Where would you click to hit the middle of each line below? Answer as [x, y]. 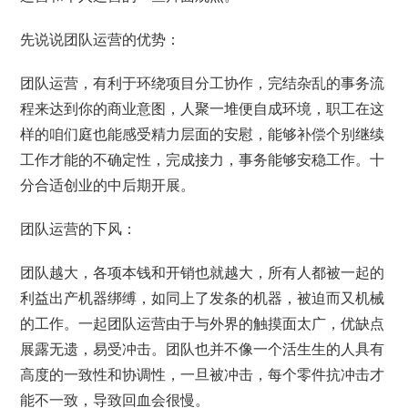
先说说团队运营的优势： [101, 40]
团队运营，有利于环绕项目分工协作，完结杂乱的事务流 [203, 83]
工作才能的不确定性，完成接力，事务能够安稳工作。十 [203, 160]
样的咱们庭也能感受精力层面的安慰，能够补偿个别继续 [203, 134]
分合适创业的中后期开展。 [108, 185]
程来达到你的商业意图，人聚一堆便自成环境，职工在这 [203, 109]
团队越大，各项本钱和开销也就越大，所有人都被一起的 [203, 273]
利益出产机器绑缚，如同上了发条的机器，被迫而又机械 [203, 298]
